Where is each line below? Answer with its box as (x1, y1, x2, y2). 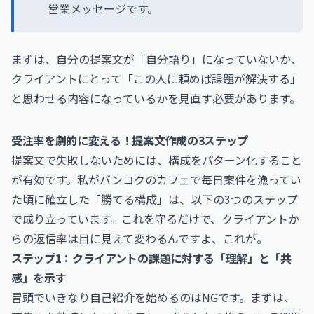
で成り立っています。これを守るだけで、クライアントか (11, 210, 299, 227)
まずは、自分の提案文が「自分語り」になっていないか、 (11, 50, 302, 67)
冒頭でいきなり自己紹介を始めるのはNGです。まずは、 (11, 289, 295, 306)
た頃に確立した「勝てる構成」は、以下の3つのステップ (11, 191, 298, 207)
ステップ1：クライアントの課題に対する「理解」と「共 (11, 250, 292, 266)
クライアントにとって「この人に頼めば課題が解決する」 (11, 70, 301, 87)
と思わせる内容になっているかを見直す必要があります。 (11, 90, 301, 107)
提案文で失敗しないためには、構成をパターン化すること (11, 151, 302, 168)
